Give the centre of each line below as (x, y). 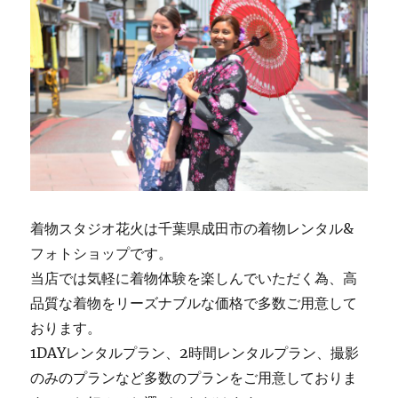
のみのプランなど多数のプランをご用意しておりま (194, 378)
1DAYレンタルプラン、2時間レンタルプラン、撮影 (195, 353)
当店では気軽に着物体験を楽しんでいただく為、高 (194, 279)
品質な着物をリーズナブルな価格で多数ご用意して (194, 303)
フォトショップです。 (102, 254)
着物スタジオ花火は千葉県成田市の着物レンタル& (192, 229)
